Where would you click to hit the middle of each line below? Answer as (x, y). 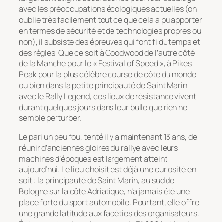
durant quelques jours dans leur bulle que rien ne (103, 107)
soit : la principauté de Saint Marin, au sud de (97, 181)
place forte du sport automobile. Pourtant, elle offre (109, 202)
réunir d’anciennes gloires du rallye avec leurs (99, 148)
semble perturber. (50, 118)
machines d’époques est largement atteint (93, 159)
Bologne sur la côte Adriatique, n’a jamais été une (104, 192)
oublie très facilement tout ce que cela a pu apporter (111, 20)
